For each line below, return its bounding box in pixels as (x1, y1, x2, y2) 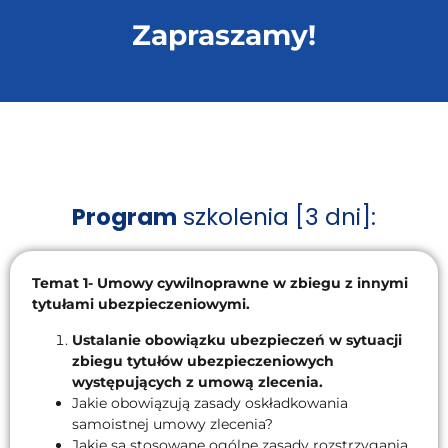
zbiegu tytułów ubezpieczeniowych (72, 351, 334, 370)
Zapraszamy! (132, 18, 316, 53)
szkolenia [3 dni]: (177, 201, 376, 234)
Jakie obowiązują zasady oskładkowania (72, 393, 348, 412)
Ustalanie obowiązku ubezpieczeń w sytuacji (72, 330, 402, 349)
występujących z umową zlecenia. (72, 372, 323, 391)
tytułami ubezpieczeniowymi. (32, 295, 250, 314)
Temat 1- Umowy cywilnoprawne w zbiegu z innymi (32, 274, 408, 293)
